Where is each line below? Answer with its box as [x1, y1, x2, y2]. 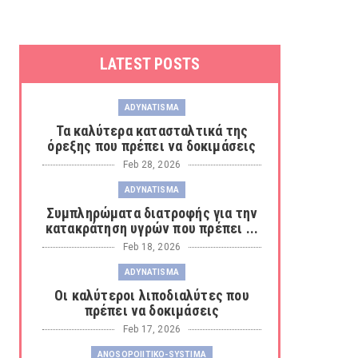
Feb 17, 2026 [122, 324, 181, 335]
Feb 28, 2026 [122, 159, 181, 170]
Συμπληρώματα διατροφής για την [46, 205, 258, 221]
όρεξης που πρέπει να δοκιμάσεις [47, 137, 257, 154]
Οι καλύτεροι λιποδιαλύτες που [54, 287, 249, 304]
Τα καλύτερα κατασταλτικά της [55, 122, 249, 139]
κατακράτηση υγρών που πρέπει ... [45, 220, 259, 237]
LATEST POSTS [99, 54, 201, 74]
